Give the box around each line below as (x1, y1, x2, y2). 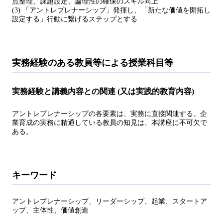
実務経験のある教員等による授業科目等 (12, 58, 173, 68)
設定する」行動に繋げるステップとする (12, 15, 137, 23)
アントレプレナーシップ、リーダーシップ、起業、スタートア (12, 198, 207, 206)
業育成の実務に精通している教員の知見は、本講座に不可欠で (12, 118, 207, 126)
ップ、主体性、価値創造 (12, 207, 89, 215)
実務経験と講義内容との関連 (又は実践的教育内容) (12, 87, 194, 96)
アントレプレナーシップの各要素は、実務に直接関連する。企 (12, 110, 207, 117)
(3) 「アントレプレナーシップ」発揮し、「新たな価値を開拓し (12, 6, 211, 14)
